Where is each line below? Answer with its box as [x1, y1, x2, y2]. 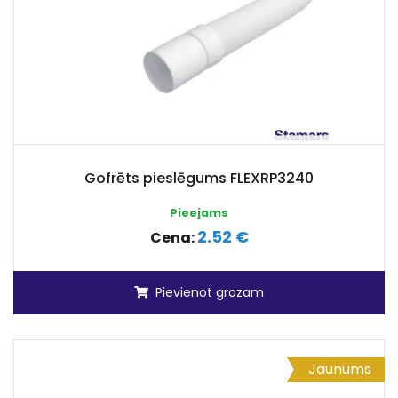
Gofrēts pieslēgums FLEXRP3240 [84, 168, 314, 188]
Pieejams [170, 205, 228, 220]
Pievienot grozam [155, 283, 264, 301]
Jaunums [308, 359, 371, 379]
